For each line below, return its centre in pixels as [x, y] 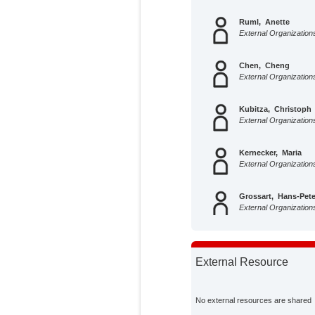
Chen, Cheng [265, 65]
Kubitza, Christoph [276, 109]
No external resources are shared [254, 300]
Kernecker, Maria [271, 152]
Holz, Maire [261, 283]
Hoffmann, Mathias [276, 239]
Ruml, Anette [265, 21]
